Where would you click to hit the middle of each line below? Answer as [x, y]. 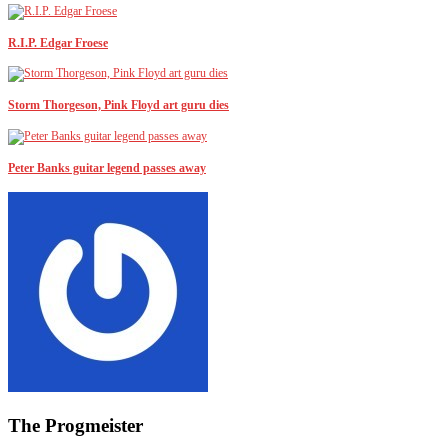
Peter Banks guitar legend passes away [107, 168]
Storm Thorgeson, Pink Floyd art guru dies [118, 105]
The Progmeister [75, 425]
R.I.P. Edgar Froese [58, 42]
